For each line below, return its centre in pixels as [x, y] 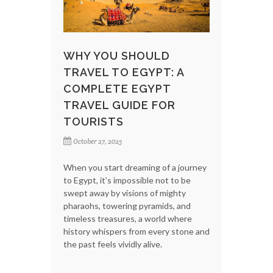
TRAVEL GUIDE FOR [119, 105]
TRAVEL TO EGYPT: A [124, 72]
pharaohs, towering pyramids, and [127, 205]
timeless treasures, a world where [128, 218]
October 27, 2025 [97, 141]
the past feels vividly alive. [113, 244]
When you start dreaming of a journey [135, 167]
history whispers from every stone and [136, 231]
